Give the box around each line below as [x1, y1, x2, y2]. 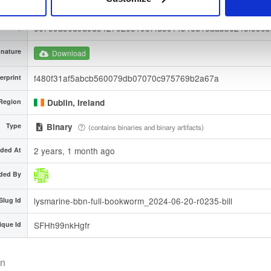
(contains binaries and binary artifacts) [88, 122, 204, 132]
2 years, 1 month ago [34, 144, 115, 157]
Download [50, 47, 86, 58]
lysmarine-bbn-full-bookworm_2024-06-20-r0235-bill [34, 194, 232, 207]
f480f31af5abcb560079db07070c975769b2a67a [34, 71, 219, 84]
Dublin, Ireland [47, 96, 105, 108]
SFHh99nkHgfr [34, 218, 90, 231]
